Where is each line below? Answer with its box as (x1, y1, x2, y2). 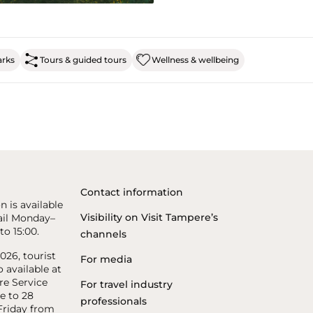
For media (80, 252, 133, 265)
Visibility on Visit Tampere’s (80, 210, 219, 224)
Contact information (80, 185, 184, 198)
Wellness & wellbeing (152, 54, 239, 65)
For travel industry (80, 277, 173, 291)
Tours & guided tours (40, 54, 126, 65)
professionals (80, 294, 147, 307)
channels (80, 227, 127, 240)
